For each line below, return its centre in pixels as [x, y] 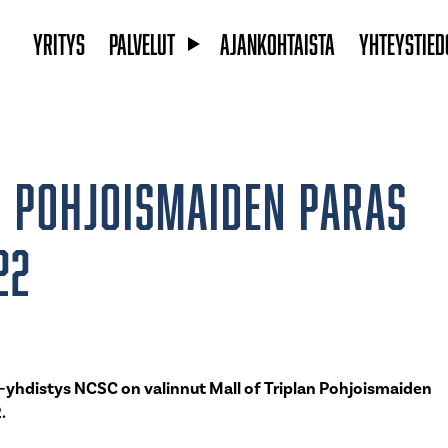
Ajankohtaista [277, 43]
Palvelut [141, 43]
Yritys [58, 43]
